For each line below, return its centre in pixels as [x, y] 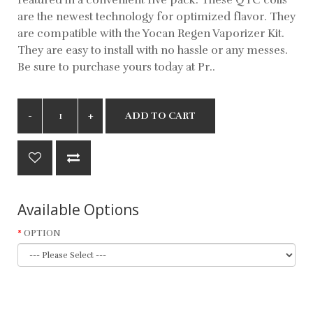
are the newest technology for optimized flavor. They [156, 16]
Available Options [78, 209]
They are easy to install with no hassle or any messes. [153, 50]
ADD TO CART [160, 115]
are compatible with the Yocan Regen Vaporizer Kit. [151, 33]
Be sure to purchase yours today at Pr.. [116, 67]
